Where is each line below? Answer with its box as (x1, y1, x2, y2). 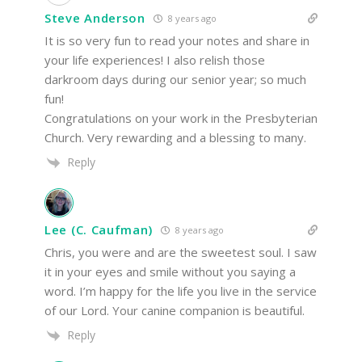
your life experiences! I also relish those (44, 51, 265, 68)
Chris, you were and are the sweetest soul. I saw (44, 243, 317, 260)
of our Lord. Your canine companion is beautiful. (44, 301, 305, 318)
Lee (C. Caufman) (44, 221, 154, 238)
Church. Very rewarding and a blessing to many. (44, 128, 306, 145)
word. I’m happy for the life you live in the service (44, 282, 317, 299)
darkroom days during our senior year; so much (44, 70, 306, 87)
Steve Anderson (44, 10, 145, 27)
